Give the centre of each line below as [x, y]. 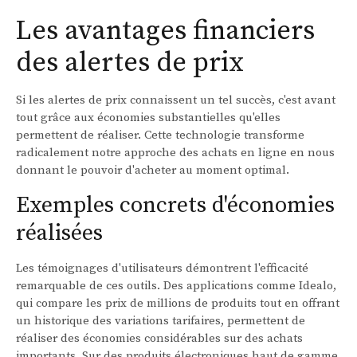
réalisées [59, 233]
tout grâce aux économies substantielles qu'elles [148, 118]
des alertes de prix [130, 63]
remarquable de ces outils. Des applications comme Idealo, [176, 286]
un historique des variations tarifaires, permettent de [161, 321]
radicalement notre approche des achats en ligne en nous [175, 153]
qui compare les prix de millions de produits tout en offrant [178, 304]
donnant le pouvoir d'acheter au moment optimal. [153, 171]
